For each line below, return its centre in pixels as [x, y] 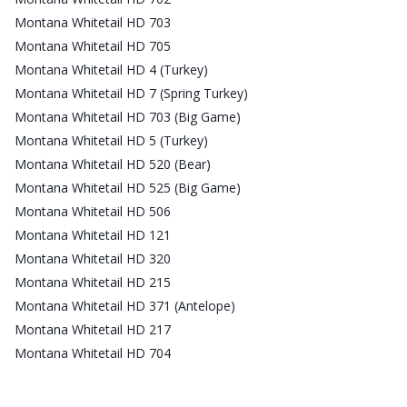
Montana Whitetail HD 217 [93, 329]
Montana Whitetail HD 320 [93, 258]
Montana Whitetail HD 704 [93, 352]
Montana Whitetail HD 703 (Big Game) [128, 116]
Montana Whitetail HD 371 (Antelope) [125, 305]
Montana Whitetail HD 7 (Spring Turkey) [131, 93]
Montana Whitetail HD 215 [93, 282]
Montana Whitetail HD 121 [93, 234]
